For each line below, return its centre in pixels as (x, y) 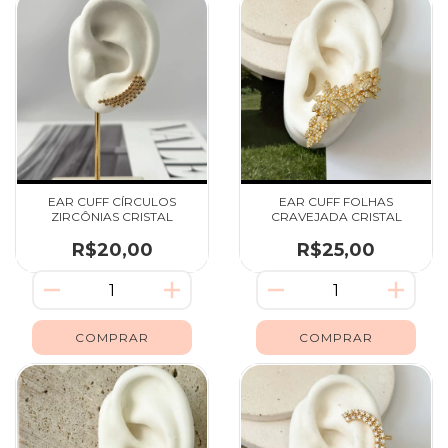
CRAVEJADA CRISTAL (336, 217)
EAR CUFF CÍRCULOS (112, 202)
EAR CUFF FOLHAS (336, 202)
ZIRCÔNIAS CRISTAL (112, 217)
